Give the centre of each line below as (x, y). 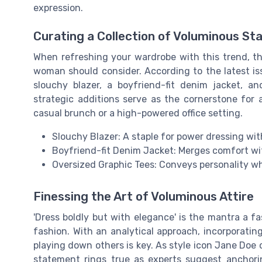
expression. (58, 8)
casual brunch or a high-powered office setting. (138, 113)
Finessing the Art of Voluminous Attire (144, 196)
